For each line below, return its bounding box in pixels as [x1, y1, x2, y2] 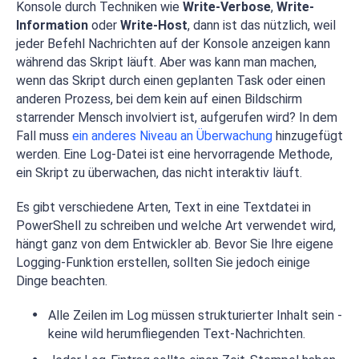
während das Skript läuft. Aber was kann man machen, [16, 54, 317, 70]
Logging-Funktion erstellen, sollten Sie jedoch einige [16, 255, 310, 270]
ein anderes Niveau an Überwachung [72, 128, 272, 143]
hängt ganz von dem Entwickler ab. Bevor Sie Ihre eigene [16, 236, 333, 252]
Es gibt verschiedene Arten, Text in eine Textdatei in [16, 200, 311, 215]
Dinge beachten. [16, 273, 107, 288]
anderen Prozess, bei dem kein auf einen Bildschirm [16, 91, 302, 107]
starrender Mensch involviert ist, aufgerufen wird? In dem [16, 110, 337, 125]
